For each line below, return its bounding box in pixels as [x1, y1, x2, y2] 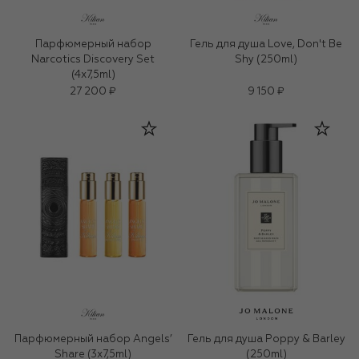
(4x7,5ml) [71, 70, 115, 81]
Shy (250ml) [235, 54, 297, 66]
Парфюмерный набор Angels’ [14, 334, 172, 345]
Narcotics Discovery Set [31, 54, 155, 66]
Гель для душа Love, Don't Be [190, 39, 342, 50]
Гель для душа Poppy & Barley [187, 334, 345, 345]
